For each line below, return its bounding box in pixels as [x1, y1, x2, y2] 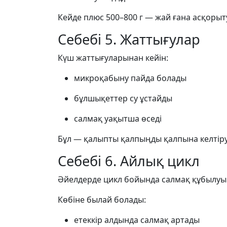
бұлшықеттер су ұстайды [74, 93, 172, 104]
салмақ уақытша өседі [74, 113, 162, 124]
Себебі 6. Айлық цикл [58, 152, 200, 170]
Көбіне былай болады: [58, 194, 146, 205]
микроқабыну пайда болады [74, 72, 186, 84]
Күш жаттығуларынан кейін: [58, 52, 168, 63]
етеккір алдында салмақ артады [74, 214, 200, 225]
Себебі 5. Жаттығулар [58, 30, 200, 49]
